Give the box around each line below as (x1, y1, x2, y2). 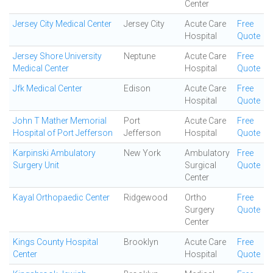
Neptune (124, 51, 155, 61)
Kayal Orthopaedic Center (13, 193, 110, 202)
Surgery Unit (13, 160, 59, 170)
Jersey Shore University (13, 51, 102, 61)
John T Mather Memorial (13, 116, 107, 126)
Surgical (185, 160, 216, 170)
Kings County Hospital (13, 237, 98, 247)
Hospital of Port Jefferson (13, 128, 113, 138)
